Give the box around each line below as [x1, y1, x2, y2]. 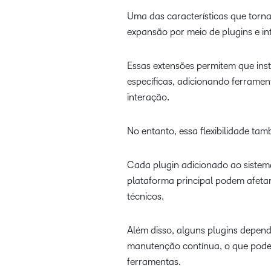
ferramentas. [127, 256, 181, 267]
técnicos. [127, 191, 164, 201]
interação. [127, 92, 169, 102]
